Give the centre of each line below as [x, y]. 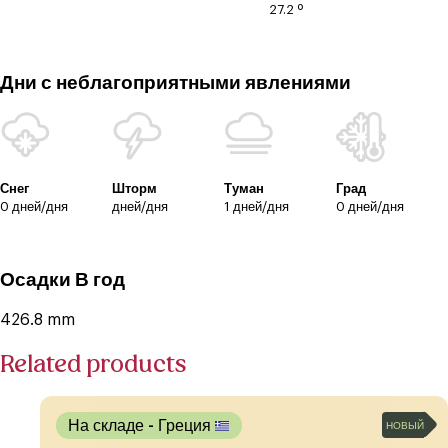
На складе [108, 425]
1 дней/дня [256, 207]
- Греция [181, 425]
